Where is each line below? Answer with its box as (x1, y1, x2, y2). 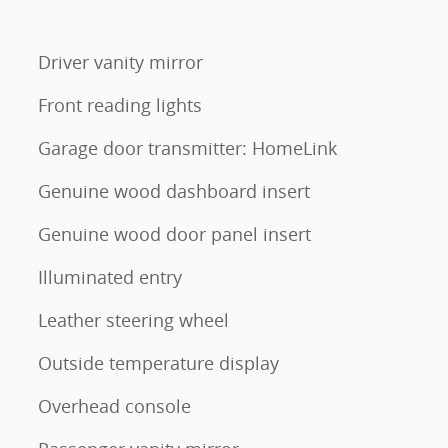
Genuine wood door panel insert (38, 222, 311, 246)
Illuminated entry (38, 265, 182, 289)
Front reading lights (38, 93, 202, 117)
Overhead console (38, 394, 191, 418)
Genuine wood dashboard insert (38, 179, 310, 203)
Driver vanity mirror (38, 50, 203, 74)
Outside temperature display (38, 351, 279, 375)
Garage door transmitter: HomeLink (38, 136, 337, 160)
